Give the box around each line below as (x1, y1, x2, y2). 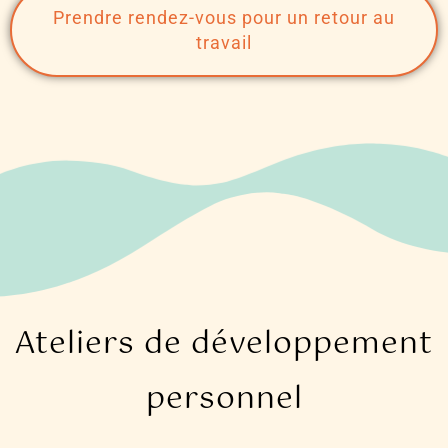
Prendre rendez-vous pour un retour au (53, 6, 395, 28)
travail (196, 31, 252, 53)
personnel (145, 374, 303, 424)
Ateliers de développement (15, 319, 433, 369)
